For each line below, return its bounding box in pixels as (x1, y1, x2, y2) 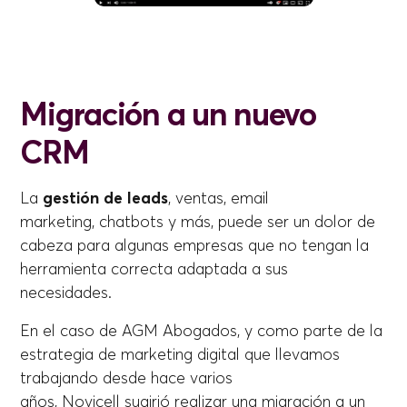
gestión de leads (43, 188, 169, 209)
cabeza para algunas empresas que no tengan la (20, 235, 370, 256)
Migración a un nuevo (20, 94, 316, 134)
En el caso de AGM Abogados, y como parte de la (20, 321, 383, 342)
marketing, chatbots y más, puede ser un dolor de (20, 212, 376, 233)
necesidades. (20, 283, 117, 303)
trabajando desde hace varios (20, 368, 233, 389)
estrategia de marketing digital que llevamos (20, 344, 341, 365)
